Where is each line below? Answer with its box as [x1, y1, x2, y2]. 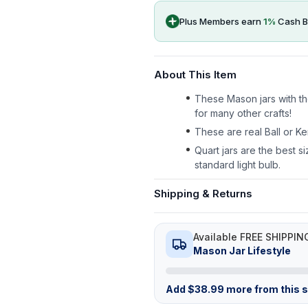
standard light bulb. [195, 159, 280, 170]
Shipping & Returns [154, 187, 252, 200]
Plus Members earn [179, 15, 263, 27]
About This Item [154, 68, 236, 81]
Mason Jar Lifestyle [193, 245, 291, 256]
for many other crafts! [195, 107, 291, 119]
